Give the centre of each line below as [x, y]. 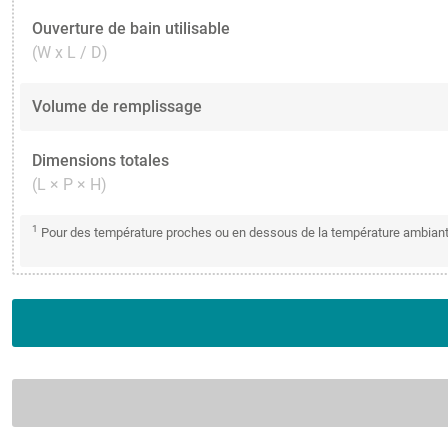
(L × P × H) [69, 185]
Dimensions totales [100, 161]
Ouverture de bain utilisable [131, 29]
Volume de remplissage [117, 107]
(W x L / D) [70, 53]
